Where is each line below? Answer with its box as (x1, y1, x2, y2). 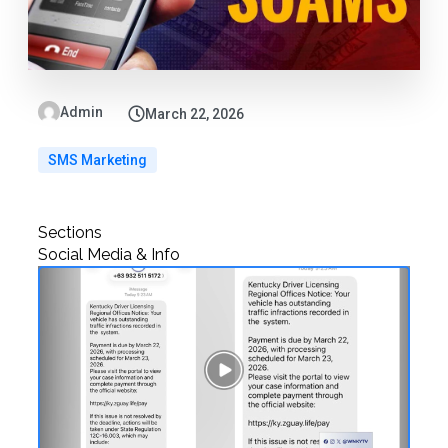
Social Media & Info (37, 244, 180, 264)
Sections (37, 222, 102, 242)
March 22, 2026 (144, 105, 244, 122)
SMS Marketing (47, 151, 147, 168)
